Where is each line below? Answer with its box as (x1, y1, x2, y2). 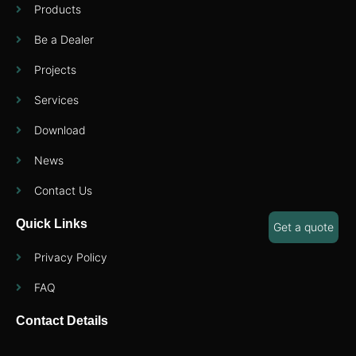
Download (33, 122, 86, 137)
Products (33, 2, 81, 16)
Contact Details (16, 313, 108, 327)
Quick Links (16, 216, 87, 230)
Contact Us (33, 183, 92, 197)
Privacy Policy (33, 250, 107, 264)
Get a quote (273, 220, 334, 234)
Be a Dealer (33, 32, 94, 46)
